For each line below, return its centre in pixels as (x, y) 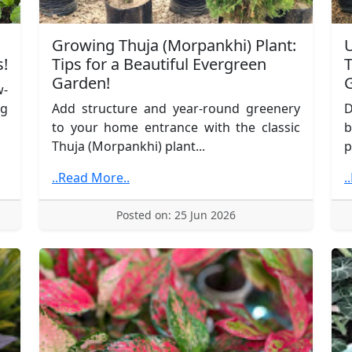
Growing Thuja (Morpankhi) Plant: (174, 45)
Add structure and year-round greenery (176, 108)
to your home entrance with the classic (176, 127)
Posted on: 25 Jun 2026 (176, 214)
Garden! (81, 82)
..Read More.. (91, 177)
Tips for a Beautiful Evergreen (159, 64)
